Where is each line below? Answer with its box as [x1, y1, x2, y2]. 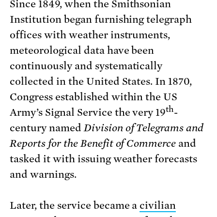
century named [10, 122, 84, 134]
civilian [139, 200, 176, 212]
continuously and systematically [10, 60, 163, 72]
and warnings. [10, 169, 77, 181]
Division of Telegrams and [83, 122, 204, 134]
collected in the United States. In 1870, [10, 76, 192, 88]
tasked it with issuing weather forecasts [10, 153, 198, 165]
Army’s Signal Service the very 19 [10, 107, 166, 119]
